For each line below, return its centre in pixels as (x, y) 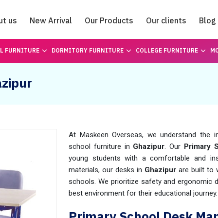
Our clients (166, 20)
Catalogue (109, 47)
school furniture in (101, 146)
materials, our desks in (105, 170)
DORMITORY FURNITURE (87, 50)
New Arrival (51, 20)
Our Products (109, 20)
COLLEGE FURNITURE (167, 50)
